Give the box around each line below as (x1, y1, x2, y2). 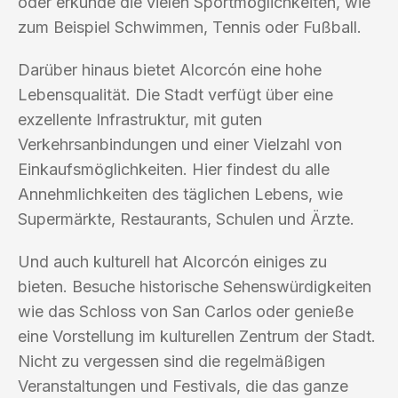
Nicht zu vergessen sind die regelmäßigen (18, 351, 325, 370)
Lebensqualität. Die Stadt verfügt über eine (18, 84, 333, 104)
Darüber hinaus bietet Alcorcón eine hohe (18, 60, 322, 79)
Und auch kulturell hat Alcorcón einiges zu (18, 251, 327, 271)
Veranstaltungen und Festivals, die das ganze (18, 376, 348, 395)
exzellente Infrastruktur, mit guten (18, 109, 262, 129)
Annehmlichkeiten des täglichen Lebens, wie (18, 184, 343, 203)
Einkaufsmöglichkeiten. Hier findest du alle (18, 159, 330, 179)
